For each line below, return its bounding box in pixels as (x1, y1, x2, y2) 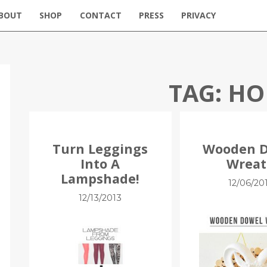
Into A (80, 154, 120, 172)
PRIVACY (181, 9, 216, 21)
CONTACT (79, 9, 122, 21)
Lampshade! (61, 169, 140, 187)
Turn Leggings (52, 139, 148, 157)
